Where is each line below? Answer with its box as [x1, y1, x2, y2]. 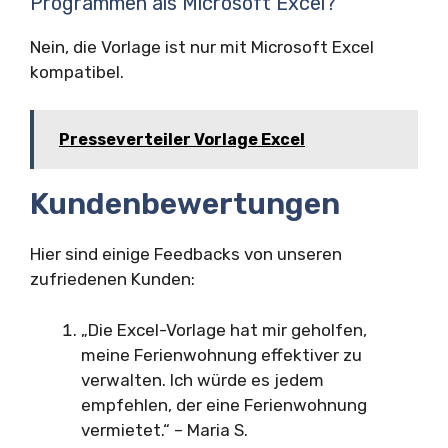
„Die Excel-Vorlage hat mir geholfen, [81, 319, 367, 340]
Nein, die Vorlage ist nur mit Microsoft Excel [30, 36, 374, 57]
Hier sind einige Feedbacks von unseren [30, 244, 342, 265]
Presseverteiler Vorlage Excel [59, 130, 305, 150]
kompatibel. [30, 61, 124, 82]
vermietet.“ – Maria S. [81, 419, 248, 440]
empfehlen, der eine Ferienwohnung [81, 394, 367, 415]
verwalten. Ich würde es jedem [81, 369, 324, 390]
